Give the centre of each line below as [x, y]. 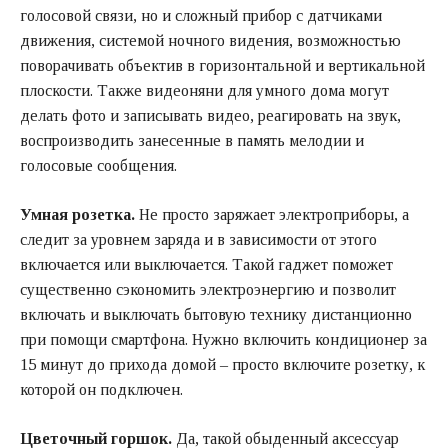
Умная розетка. [77, 214]
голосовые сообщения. [98, 165]
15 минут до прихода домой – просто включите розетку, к [222, 364]
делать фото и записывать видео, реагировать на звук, [210, 115]
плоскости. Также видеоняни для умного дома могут [204, 90]
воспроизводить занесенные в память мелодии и [192, 140]
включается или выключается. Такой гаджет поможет [206, 264]
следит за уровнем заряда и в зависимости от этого [198, 239]
